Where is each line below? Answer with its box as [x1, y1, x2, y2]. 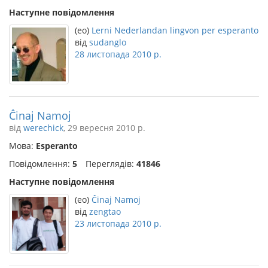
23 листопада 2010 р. [75, 218, 162, 229]
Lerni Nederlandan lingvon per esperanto [92, 25, 258, 36]
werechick [23, 122, 63, 133]
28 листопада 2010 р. [75, 48, 162, 60]
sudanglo [89, 36, 126, 48]
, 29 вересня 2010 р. [63, 122, 145, 133]
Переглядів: [86, 158, 136, 169]
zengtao [89, 206, 121, 217]
